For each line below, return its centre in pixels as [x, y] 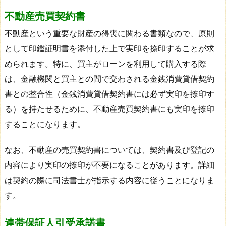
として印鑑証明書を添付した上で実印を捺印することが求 [109, 49]
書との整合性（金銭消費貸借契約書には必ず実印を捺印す [109, 94]
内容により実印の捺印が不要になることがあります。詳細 [109, 165]
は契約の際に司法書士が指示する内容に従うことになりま [109, 180]
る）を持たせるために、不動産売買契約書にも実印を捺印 [109, 109]
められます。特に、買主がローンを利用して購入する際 [105, 64]
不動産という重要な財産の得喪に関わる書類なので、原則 [109, 34]
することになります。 [45, 124]
